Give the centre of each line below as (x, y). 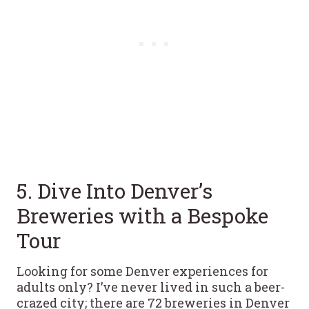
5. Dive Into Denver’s (114, 190)
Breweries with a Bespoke (142, 215)
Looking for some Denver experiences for (142, 271)
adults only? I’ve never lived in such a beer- (151, 287)
